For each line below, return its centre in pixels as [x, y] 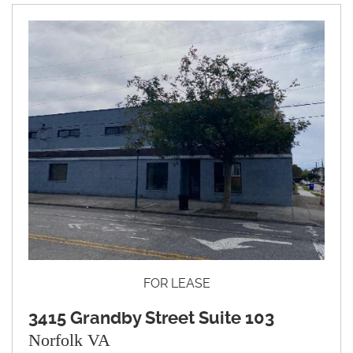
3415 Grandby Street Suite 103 [151, 318]
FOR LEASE [176, 283]
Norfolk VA [69, 340]
